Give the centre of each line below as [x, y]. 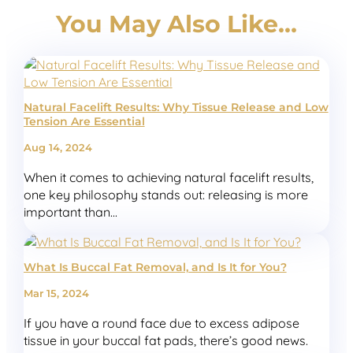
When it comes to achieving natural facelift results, [168, 178]
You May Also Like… [176, 24]
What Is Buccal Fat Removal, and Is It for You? [155, 267]
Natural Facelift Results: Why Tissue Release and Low [176, 108]
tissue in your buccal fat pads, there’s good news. [165, 340]
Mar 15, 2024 [56, 293]
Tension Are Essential [84, 122]
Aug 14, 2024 [58, 148]
